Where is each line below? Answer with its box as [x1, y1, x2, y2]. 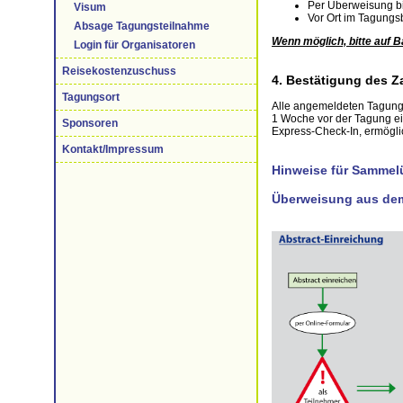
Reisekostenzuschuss [62, 65, 176, 77]
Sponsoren [62, 117, 118, 130]
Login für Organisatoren [74, 39, 195, 51]
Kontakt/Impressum [62, 143, 164, 156]
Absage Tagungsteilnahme [74, 20, 210, 32]
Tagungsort [62, 91, 120, 103]
